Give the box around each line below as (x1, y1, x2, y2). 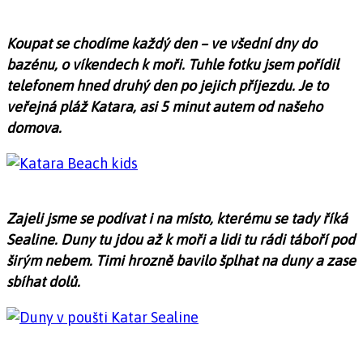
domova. (6, 118, 62, 136)
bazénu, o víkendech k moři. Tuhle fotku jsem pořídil (6, 55, 339, 73)
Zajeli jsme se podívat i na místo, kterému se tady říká (6, 209, 348, 227)
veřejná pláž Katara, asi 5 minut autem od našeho (6, 97, 322, 115)
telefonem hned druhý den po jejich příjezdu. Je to (6, 76, 328, 94)
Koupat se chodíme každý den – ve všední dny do (6, 34, 317, 52)
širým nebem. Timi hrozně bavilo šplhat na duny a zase (6, 251, 356, 269)
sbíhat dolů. (6, 272, 80, 290)
